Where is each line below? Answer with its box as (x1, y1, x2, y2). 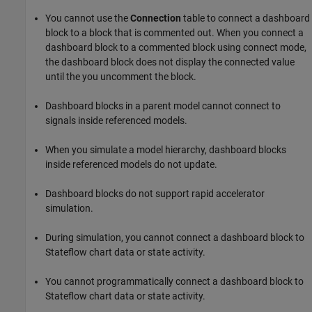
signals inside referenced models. (45, 114, 187, 126)
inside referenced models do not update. (45, 158, 217, 170)
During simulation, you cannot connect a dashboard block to (45, 231, 304, 243)
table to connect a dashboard (181, 12, 310, 24)
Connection (130, 12, 181, 24)
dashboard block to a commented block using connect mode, (45, 41, 306, 53)
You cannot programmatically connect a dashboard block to (45, 275, 304, 287)
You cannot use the (45, 12, 130, 24)
